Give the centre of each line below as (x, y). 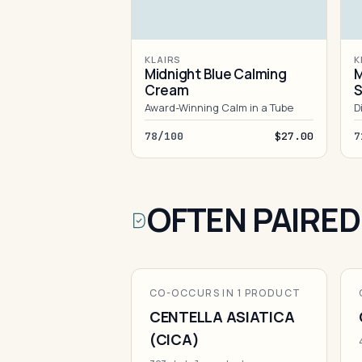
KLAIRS (163, 59)
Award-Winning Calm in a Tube (219, 107)
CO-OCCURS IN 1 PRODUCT (225, 293)
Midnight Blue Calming (216, 74)
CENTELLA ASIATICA (222, 317)
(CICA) (175, 339)
